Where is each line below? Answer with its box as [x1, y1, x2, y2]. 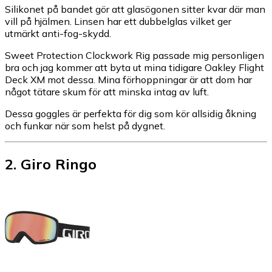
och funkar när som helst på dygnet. [5, 119, 165, 132]
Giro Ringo [21, 154, 97, 173]
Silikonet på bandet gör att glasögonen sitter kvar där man [5, 2, 265, 15]
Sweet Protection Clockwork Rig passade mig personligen [5, 49, 264, 61]
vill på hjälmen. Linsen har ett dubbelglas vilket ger [5, 15, 231, 27]
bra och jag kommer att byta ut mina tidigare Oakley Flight [5, 61, 264, 73]
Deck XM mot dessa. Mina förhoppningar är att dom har [5, 73, 252, 86]
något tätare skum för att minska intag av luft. [5, 85, 209, 98]
